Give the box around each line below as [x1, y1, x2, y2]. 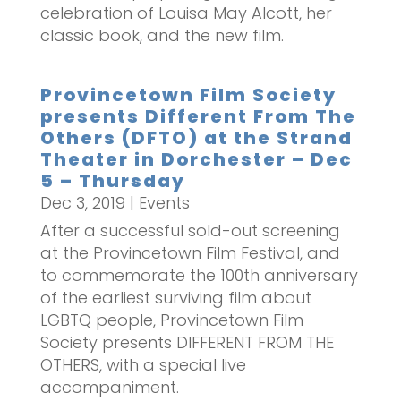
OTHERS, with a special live [39, 353, 246, 376]
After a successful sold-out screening [39, 218, 340, 242]
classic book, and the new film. [39, 23, 284, 47]
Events [138, 191, 190, 214]
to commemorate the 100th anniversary [39, 263, 358, 286]
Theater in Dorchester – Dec [39, 146, 353, 172]
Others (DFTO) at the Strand [39, 124, 353, 150]
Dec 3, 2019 [39, 191, 125, 214]
